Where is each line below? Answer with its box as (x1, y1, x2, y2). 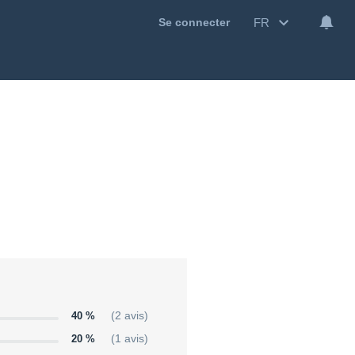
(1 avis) (111, 333, 148, 345)
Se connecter (158, 16, 230, 29)
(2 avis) (111, 310, 148, 323)
